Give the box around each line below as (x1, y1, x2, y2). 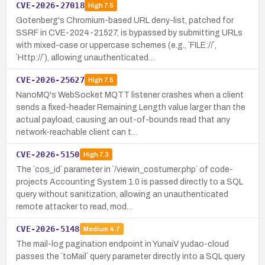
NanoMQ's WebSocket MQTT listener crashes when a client (16, 90, 244, 99)
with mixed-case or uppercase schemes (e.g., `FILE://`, (16, 40, 216, 50)
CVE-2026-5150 (16, 149, 80, 159)
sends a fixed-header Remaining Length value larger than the (16, 102, 245, 112)
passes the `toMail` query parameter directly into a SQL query (16, 251, 245, 261)
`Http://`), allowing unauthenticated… (16, 53, 155, 62)
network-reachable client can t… (16, 127, 138, 137)
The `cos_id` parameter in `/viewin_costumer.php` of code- (16, 164, 233, 174)
